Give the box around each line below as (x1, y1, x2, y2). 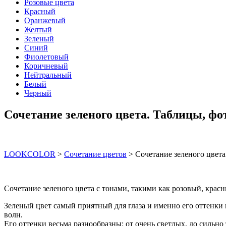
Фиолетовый (24, 52, 69, 61)
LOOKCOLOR (4, 149, 55, 158)
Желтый (24, 25, 52, 34)
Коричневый (24, 62, 68, 70)
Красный (24, 7, 55, 16)
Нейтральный (24, 71, 72, 79)
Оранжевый (24, 16, 66, 25)
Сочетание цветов (64, 149, 127, 158)
